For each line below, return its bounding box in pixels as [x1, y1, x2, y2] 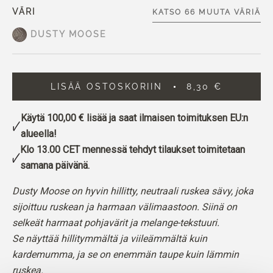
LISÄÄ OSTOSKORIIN [51, 82, 163, 91]
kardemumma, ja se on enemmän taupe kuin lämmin [12, 249, 239, 260]
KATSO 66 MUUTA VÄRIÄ [152, 8, 261, 16]
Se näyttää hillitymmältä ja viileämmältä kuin [12, 233, 207, 244]
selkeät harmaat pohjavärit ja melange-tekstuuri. [12, 217, 219, 229]
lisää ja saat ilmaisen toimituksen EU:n [84, 112, 249, 124]
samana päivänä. [19, 160, 90, 171]
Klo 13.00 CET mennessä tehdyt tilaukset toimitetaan [19, 144, 245, 155]
